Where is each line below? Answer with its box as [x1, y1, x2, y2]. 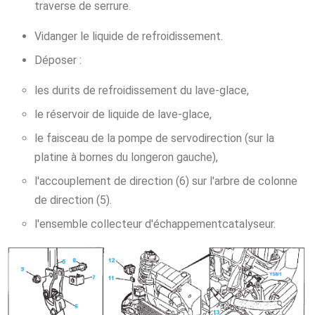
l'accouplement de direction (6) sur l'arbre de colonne [34, 174, 297, 188]
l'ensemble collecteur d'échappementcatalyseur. [34, 217, 276, 231]
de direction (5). [34, 193, 112, 207]
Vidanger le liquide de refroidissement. [34, 30, 223, 44]
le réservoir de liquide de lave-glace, [34, 108, 212, 122]
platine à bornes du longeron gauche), [34, 150, 218, 165]
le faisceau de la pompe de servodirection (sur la [34, 131, 274, 146]
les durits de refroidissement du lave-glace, [34, 84, 249, 98]
